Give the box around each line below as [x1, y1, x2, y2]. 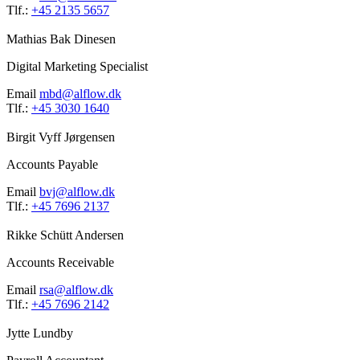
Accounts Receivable [6, 256, 114, 270]
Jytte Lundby [6, 326, 73, 341]
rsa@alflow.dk [39, 283, 113, 297]
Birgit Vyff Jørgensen [6, 130, 115, 145]
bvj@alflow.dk [39, 185, 115, 199]
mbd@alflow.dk [39, 87, 121, 101]
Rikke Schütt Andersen [6, 228, 124, 243]
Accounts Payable [6, 157, 98, 172]
